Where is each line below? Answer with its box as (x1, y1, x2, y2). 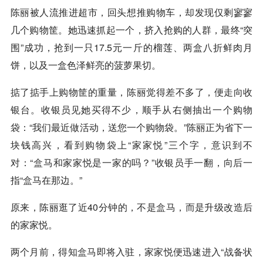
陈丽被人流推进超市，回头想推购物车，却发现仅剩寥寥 (10, 5, 253, 19)
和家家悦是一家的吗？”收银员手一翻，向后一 (53, 155, 253, 169)
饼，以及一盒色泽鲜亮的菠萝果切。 (10, 58, 161, 72)
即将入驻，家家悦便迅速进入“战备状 (96, 244, 253, 258)
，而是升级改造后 (176, 200, 253, 214)
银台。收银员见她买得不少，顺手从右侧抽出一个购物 (10, 102, 253, 116)
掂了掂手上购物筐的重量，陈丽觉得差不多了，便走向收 (10, 85, 253, 99)
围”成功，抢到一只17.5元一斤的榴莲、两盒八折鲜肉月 (10, 40, 253, 54)
